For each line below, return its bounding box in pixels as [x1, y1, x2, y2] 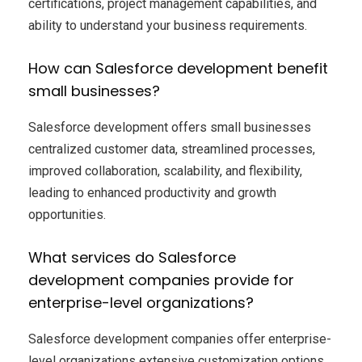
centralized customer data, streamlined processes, [28, 141, 315, 158]
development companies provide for [28, 270, 294, 291]
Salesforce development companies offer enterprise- [28, 331, 331, 347]
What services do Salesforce [28, 247, 236, 268]
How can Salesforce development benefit [28, 58, 328, 79]
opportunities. [28, 207, 106, 223]
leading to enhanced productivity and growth [28, 185, 276, 201]
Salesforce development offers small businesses [28, 120, 311, 136]
